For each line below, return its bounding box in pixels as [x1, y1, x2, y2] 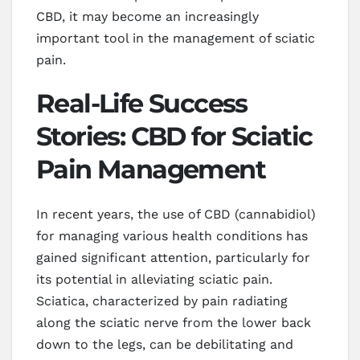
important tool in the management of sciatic [36, 30, 315, 46]
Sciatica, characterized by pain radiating [36, 292, 288, 309]
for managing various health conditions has [36, 227, 308, 243]
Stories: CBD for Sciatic [36, 120, 313, 152]
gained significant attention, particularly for [36, 249, 310, 265]
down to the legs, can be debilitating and [36, 336, 293, 352]
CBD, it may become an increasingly [36, 8, 259, 24]
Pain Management [36, 153, 265, 185]
